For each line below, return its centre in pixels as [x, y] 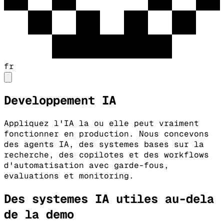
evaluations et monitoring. [69, 175]
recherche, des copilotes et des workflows [106, 154]
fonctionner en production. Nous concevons [106, 133]
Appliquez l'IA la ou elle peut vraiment [101, 123]
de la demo [39, 214]
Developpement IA [60, 100]
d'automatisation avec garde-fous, [86, 165]
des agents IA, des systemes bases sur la [104, 144]
